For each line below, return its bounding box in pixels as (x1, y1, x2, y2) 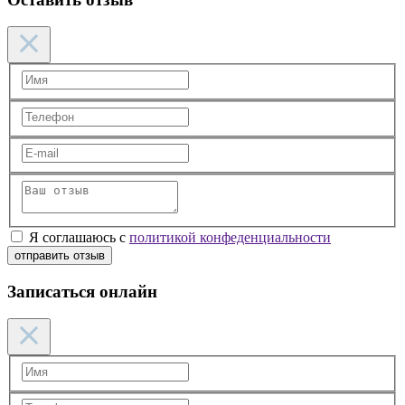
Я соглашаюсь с (29, 229, 129, 245)
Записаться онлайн (7, 281, 157, 301)
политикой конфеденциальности (129, 229, 331, 245)
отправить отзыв (14, 248, 105, 262)
